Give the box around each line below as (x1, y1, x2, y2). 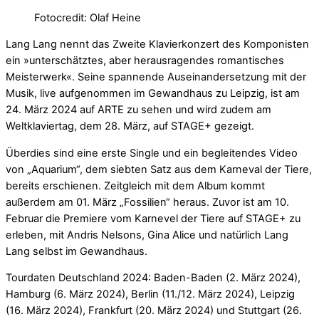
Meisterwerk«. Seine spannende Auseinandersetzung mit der (6, 70, 306, 84)
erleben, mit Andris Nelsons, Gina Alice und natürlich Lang (6, 228, 288, 241)
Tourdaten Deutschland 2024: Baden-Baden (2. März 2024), (6, 271, 300, 285)
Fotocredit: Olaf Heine (34, 11, 141, 24)
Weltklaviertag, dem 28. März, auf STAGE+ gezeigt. (6, 120, 254, 133)
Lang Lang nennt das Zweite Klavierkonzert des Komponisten (6, 38, 309, 51)
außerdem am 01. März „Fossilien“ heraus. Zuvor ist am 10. (6, 195, 289, 209)
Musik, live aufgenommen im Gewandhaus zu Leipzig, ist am (6, 87, 300, 100)
